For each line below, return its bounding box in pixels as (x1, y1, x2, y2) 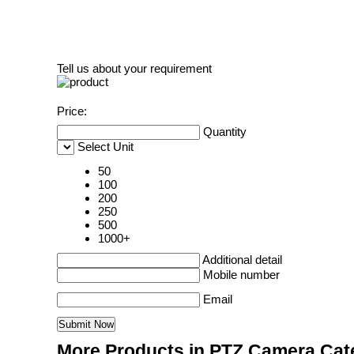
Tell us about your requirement (57, 62, 212, 75)
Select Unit (77, 140, 134, 153)
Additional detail (202, 253, 282, 266)
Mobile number (203, 268, 280, 281)
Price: (57, 104, 87, 118)
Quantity (203, 125, 247, 138)
